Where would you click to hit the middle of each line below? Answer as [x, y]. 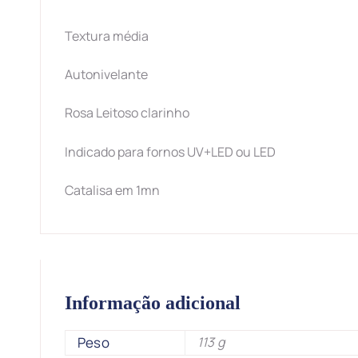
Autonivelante [106, 75]
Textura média [107, 36]
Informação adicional [153, 303]
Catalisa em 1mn [112, 190]
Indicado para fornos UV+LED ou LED [170, 151]
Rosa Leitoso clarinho [127, 113]
